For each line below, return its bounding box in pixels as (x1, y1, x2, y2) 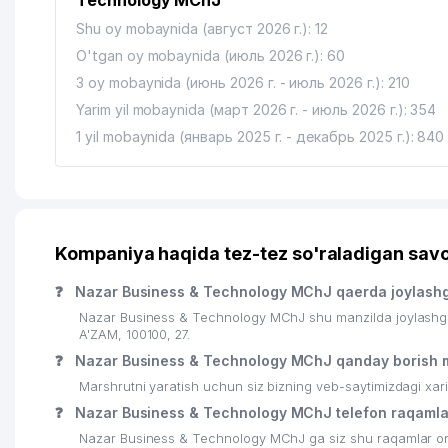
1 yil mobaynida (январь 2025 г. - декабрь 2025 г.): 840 (76, 128, 445, 145)
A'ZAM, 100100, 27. (79, 327, 192, 342)
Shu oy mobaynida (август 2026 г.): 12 (76, 20, 329, 37)
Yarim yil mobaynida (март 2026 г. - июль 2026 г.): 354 (76, 101, 437, 118)
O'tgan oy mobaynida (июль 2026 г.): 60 (76, 47, 346, 64)
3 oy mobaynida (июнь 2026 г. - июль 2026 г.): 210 (76, 74, 410, 91)
